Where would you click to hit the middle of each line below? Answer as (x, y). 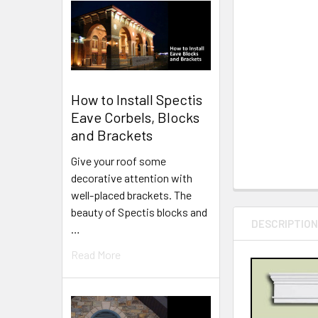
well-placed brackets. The (131, 194)
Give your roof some (119, 160)
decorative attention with (132, 177)
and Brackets (112, 135)
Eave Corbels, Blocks (135, 117)
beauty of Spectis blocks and (139, 212)
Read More (96, 254)
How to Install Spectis (137, 99)
